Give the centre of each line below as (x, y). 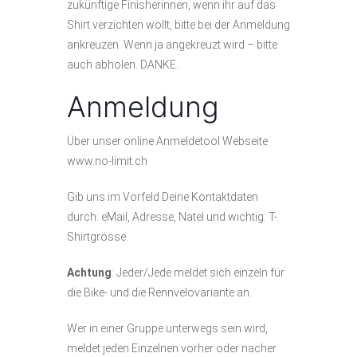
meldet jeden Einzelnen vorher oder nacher (172, 349)
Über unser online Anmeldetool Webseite (167, 141)
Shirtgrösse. (98, 237)
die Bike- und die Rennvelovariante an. (159, 293)
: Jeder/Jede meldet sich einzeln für (198, 273)
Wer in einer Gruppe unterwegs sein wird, (167, 329)
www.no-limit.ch (107, 161)
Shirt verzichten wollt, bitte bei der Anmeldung (178, 25)
